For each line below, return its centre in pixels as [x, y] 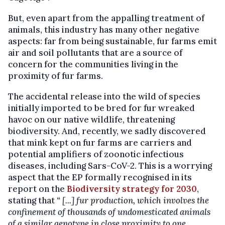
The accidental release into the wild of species [104, 97]
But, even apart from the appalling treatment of [106, 18]
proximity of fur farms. [55, 76]
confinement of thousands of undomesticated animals [109, 212]
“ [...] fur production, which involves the [133, 201]
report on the [37, 189]
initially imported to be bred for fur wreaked [101, 108]
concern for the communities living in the [93, 65]
